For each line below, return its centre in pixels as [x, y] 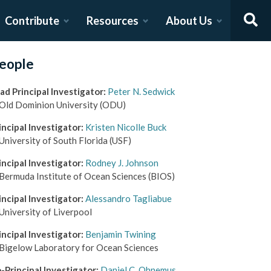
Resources [112, 20]
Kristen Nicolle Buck [126, 127]
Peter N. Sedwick [141, 91]
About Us [189, 20]
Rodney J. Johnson [122, 163]
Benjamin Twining [120, 234]
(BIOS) [160, 176]
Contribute [32, 20]
